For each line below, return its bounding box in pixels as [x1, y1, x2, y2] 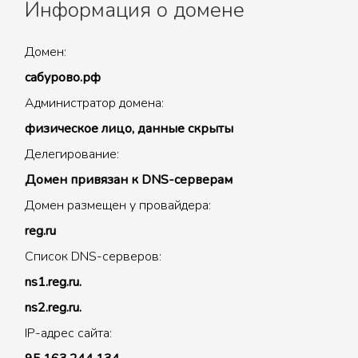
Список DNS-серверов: [25, 248, 161, 265]
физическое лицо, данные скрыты [25, 120, 233, 137]
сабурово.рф [25, 69, 101, 86]
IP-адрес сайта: [25, 324, 112, 342]
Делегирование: [25, 145, 119, 163]
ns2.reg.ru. [25, 299, 82, 316]
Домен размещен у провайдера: [25, 197, 211, 214]
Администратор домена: [25, 94, 164, 112]
